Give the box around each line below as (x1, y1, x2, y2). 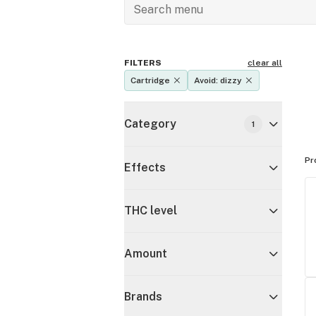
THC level (124, 204, 177, 217)
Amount (124, 247, 167, 260)
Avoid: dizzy (194, 75, 242, 85)
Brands (124, 290, 162, 303)
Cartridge (130, 75, 170, 85)
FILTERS (124, 58, 162, 68)
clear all (248, 58, 282, 68)
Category (124, 117, 176, 130)
